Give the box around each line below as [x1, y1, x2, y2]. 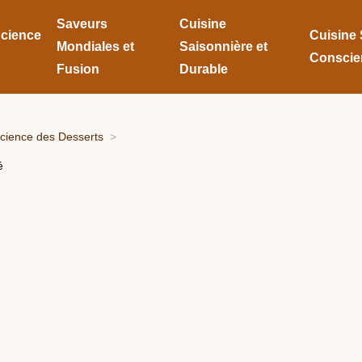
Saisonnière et [179, 40, 268, 53]
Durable [179, 62, 229, 76]
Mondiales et [57, 40, 135, 53]
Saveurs [57, 17, 108, 31]
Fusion [57, 62, 100, 76]
